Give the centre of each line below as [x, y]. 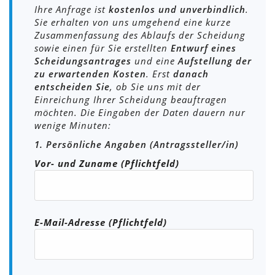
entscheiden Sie [72, 86]
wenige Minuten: [73, 125]
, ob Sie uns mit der [155, 86]
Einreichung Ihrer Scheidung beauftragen [131, 99]
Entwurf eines [203, 48]
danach [191, 73]
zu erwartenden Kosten [90, 73]
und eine [155, 60]
